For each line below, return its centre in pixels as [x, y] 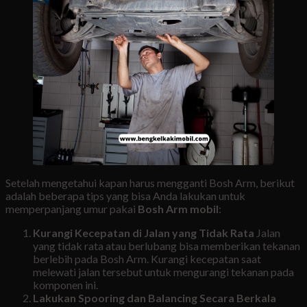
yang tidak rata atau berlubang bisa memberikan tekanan [167, 246]
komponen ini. [65, 285]
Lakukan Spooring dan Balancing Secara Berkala [155, 298]
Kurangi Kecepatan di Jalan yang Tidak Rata [144, 233]
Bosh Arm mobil [178, 209]
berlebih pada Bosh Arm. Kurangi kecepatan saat [147, 259]
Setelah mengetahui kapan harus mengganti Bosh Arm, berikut [150, 183]
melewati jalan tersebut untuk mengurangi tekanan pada [163, 272]
